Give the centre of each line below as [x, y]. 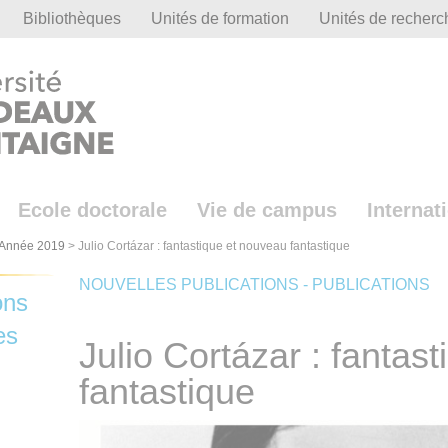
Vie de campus [267, 210]
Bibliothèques [72, 18]
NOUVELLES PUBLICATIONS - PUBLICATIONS [254, 285]
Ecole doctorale [92, 210]
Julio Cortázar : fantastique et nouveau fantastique [214, 246]
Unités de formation [220, 18]
